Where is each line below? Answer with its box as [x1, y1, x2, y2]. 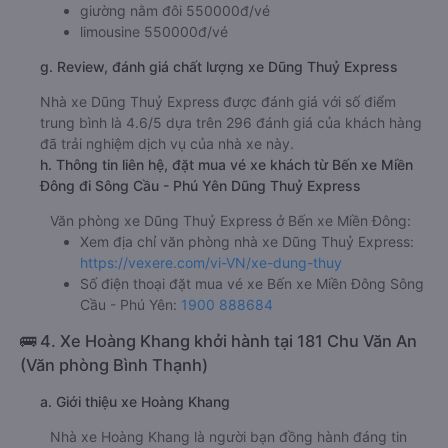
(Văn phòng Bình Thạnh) [20, 355, 208, 376]
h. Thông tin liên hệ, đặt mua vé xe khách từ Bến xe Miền [40, 156, 413, 174]
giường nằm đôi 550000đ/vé [80, 2, 270, 20]
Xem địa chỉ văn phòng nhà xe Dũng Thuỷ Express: [80, 233, 414, 251]
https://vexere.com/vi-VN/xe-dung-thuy [80, 254, 342, 272]
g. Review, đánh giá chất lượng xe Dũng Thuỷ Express [40, 58, 398, 76]
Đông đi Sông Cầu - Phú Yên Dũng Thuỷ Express [40, 177, 361, 195]
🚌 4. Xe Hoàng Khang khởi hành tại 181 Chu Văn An [20, 331, 417, 352]
